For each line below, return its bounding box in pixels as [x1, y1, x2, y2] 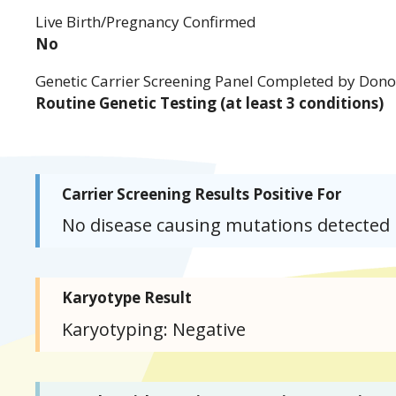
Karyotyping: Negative [62, 316, 247, 341]
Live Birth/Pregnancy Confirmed [35, 11, 257, 32]
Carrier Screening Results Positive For [62, 183, 342, 204]
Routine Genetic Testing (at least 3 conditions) [35, 92, 385, 113]
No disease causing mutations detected [62, 213, 391, 237]
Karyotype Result [62, 287, 193, 308]
